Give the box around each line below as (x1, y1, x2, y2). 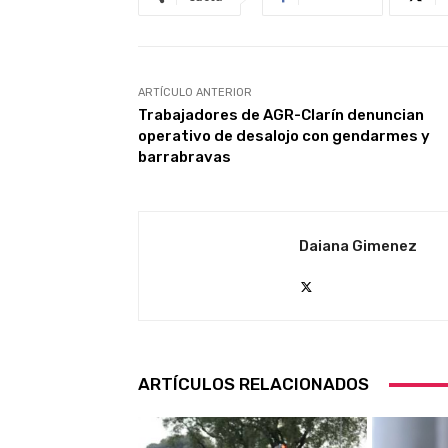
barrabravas (138, 148, 231, 167)
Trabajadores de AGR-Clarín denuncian (138, 106, 424, 125)
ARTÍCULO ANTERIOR (138, 86, 252, 100)
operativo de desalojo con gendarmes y (138, 127, 430, 146)
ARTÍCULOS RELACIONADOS (138, 374, 369, 395)
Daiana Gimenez (299, 237, 417, 256)
